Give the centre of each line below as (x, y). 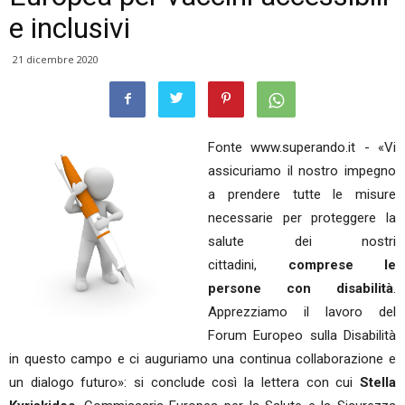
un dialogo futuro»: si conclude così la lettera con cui (184, 382)
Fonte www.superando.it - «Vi (302, 147)
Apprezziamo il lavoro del (302, 312)
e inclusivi (70, 28)
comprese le (342, 265)
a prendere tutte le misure (302, 194)
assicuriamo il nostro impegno (302, 171)
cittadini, (248, 265)
